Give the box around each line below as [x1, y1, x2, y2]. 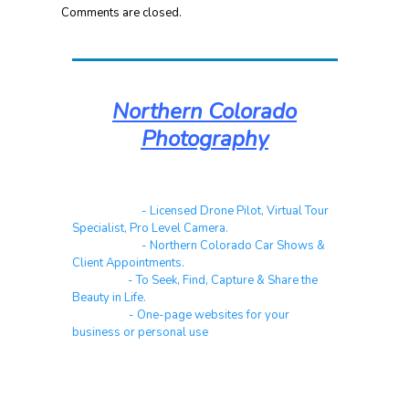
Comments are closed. [60, 4, 182, 21]
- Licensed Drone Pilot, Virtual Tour [138, 202, 329, 219]
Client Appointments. [71, 254, 184, 271]
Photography [141, 123, 268, 153]
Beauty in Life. [71, 288, 146, 306]
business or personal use [71, 323, 208, 341]
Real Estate [71, 202, 139, 219]
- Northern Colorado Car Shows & [138, 236, 325, 254]
